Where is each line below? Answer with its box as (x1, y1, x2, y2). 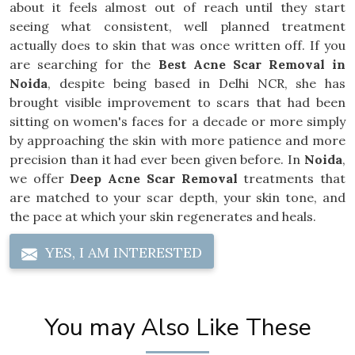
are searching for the (10, 56, 158, 72)
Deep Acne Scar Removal (70, 170, 238, 186)
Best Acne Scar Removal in (158, 56, 345, 72)
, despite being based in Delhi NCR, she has (48, 75, 345, 91)
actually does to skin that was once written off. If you (10, 37, 345, 53)
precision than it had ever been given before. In (10, 151, 304, 167)
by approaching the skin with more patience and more (10, 132, 345, 148)
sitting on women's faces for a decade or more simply (10, 113, 345, 129)
